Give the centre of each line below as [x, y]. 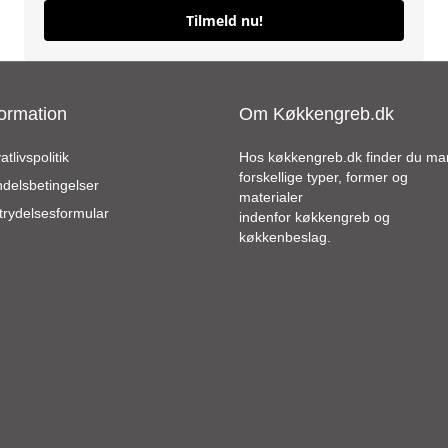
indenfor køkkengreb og [314, 217]
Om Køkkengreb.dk [316, 114]
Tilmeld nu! [224, 21]
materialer [271, 197]
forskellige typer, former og [323, 177]
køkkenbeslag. [285, 237]
